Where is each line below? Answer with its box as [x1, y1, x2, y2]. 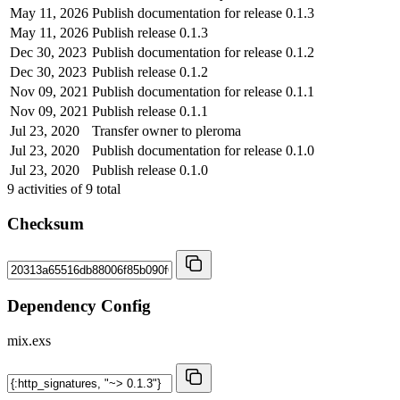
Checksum [7, 213, 84, 233]
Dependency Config [7, 296, 151, 315]
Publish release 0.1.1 [92, 103, 208, 119]
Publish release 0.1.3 [92, 24, 208, 40]
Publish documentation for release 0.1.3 [92, 4, 314, 21]
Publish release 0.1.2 [92, 63, 208, 79]
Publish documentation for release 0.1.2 [92, 44, 314, 60]
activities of [14, 180, 86, 196]
